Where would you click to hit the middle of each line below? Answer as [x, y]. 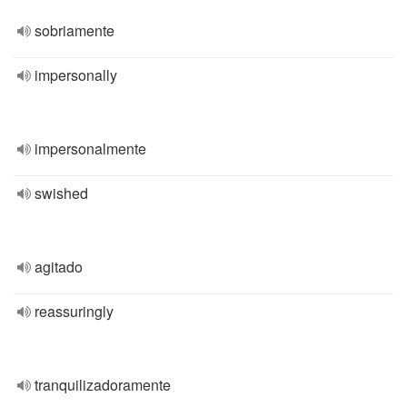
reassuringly [74, 311]
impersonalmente [90, 149]
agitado [59, 267]
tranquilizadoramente [103, 385]
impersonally [76, 75]
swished [61, 193]
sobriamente [74, 30]
